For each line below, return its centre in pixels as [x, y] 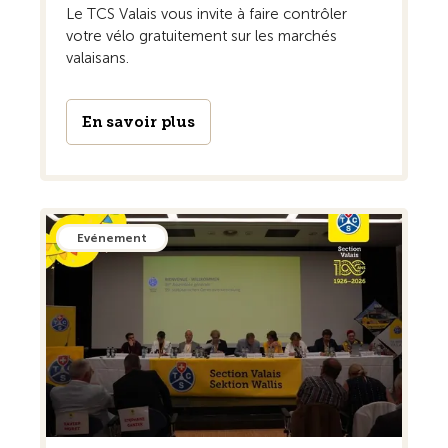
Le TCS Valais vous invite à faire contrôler [206, 14]
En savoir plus [138, 122]
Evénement [112, 238]
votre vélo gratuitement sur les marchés [201, 36]
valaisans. [97, 58]
